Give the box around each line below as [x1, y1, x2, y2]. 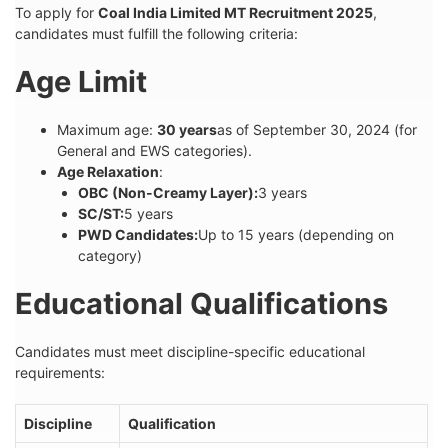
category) [78, 246, 142, 264]
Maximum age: [57, 120, 157, 138]
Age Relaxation [57, 162, 159, 180]
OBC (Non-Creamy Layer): [78, 183, 258, 201]
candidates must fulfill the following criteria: [15, 24, 298, 42]
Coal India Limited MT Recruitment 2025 [98, 3, 373, 21]
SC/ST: [78, 204, 124, 222]
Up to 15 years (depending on [198, 225, 394, 243]
